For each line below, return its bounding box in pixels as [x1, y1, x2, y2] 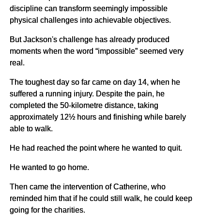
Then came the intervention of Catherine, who [10, 182, 166, 191]
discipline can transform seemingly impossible [10, 3, 168, 13]
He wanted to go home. [10, 162, 89, 171]
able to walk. [10, 124, 53, 133]
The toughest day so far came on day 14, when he [10, 77, 180, 86]
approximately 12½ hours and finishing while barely [10, 112, 186, 121]
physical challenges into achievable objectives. [10, 15, 171, 24]
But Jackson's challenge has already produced [10, 34, 170, 44]
